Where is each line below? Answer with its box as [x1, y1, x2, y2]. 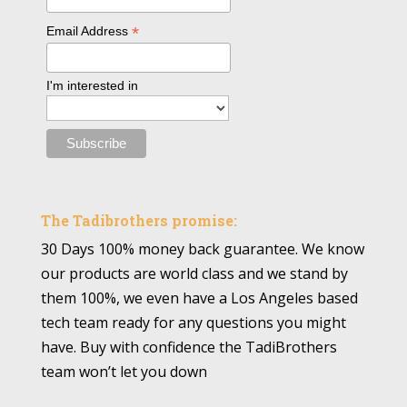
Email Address [46, 23, 133, 38]
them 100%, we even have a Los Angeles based [40, 287, 358, 308]
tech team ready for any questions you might [40, 312, 346, 333]
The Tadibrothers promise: [40, 210, 237, 230]
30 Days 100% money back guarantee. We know [40, 238, 364, 259]
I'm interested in [46, 78, 139, 94]
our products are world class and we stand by [40, 263, 348, 283]
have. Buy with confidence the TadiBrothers [40, 336, 337, 357]
